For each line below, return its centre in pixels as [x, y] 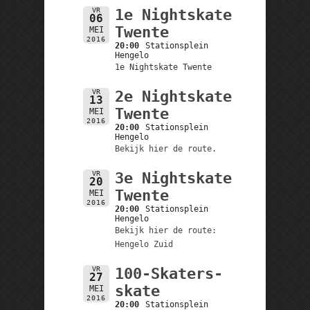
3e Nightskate [173, 178]
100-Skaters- [168, 273]
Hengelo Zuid [144, 244]
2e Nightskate [173, 96]
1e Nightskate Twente [163, 67]
